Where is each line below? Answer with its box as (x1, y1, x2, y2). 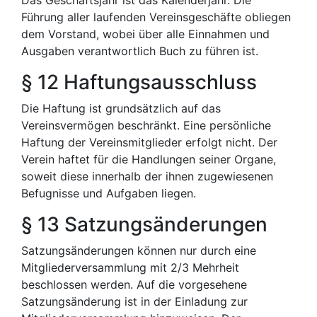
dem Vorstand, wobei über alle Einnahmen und (21, 27, 270, 41)
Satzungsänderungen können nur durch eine (21, 243, 256, 258)
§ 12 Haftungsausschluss (21, 70, 257, 94)
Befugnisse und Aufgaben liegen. (21, 186, 196, 200)
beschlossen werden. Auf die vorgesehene (21, 277, 247, 292)
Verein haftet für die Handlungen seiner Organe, (21, 152, 276, 166)
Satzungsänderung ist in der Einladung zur (21, 294, 248, 309)
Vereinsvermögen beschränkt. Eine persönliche (21, 118, 271, 132)
